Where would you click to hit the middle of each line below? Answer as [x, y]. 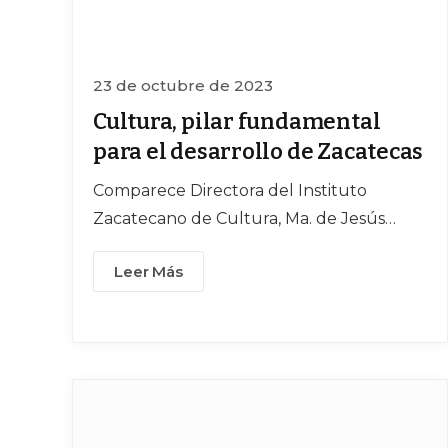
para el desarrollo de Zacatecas [258, 152]
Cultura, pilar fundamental [237, 122]
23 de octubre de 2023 [183, 86]
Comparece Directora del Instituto [230, 191]
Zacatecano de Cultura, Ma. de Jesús [239, 219]
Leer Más [148, 272]
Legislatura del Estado [181, 275]
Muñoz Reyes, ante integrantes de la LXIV [259, 247]
